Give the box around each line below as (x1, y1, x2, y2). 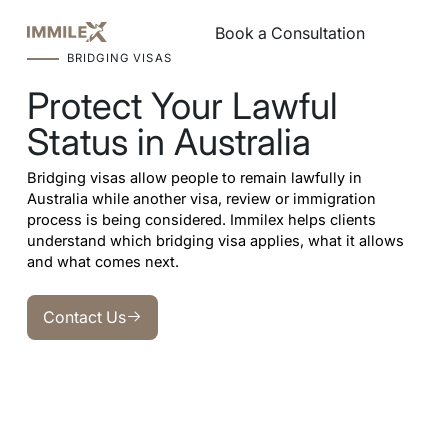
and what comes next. (26, 252, 179, 271)
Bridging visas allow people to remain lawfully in (26, 168, 362, 187)
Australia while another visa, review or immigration (26, 189, 376, 208)
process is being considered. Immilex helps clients (26, 210, 376, 229)
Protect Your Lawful (26, 84, 338, 129)
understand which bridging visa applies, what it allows (26, 231, 404, 250)
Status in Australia (26, 120, 311, 165)
